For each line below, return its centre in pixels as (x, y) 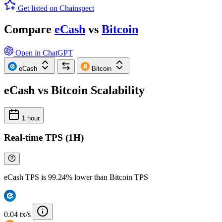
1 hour (30, 118)
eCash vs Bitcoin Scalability (74, 90)
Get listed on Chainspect (56, 8)
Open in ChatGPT (43, 53)
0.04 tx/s (17, 214)
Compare (29, 29)
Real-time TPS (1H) (44, 138)
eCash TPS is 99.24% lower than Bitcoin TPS (76, 177)
